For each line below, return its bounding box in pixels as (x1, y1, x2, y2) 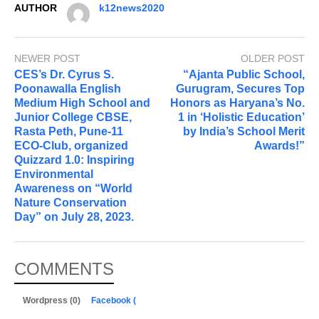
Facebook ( (91, 295, 136, 305)
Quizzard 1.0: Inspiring (14, 153, 135, 166)
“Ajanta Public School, (183, 68, 305, 80)
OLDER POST (241, 53, 305, 65)
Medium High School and (14, 96, 150, 109)
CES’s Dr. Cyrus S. (14, 68, 114, 80)
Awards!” (254, 139, 305, 152)
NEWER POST (14, 53, 80, 65)
